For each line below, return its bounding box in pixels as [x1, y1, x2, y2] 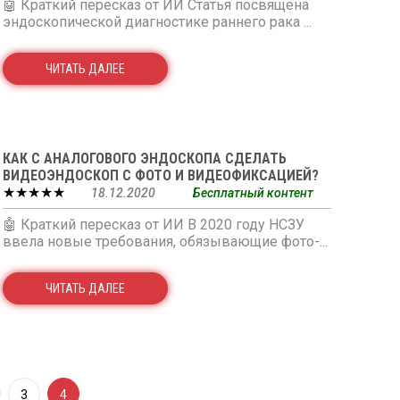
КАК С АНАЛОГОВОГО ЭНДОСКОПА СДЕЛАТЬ [2, 150, 287, 167]
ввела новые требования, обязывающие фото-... [2, 233, 328, 250]
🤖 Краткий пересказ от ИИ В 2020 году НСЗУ [2, 216, 304, 233]
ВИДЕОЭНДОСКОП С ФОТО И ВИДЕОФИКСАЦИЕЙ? [2, 167, 319, 184]
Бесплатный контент [192, 186, 313, 200]
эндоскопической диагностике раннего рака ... [2, 13, 312, 30]
